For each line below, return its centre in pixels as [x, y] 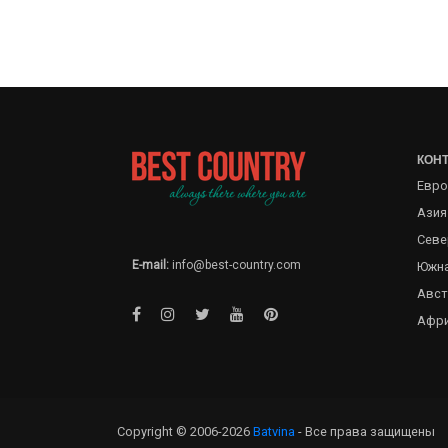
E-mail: [150, 265]
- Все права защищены [366, 431]
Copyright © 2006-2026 [185, 431]
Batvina [274, 431]
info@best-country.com [235, 265]
